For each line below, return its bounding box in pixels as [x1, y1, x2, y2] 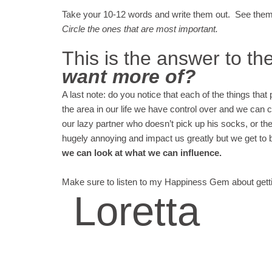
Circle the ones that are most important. [62, 24, 218, 34]
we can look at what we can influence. [62, 148, 222, 158]
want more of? [62, 66, 196, 87]
